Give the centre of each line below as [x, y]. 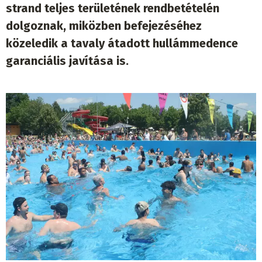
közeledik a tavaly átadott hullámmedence [122, 44]
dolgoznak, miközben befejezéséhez [104, 26]
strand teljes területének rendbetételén [113, 8]
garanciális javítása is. [67, 61]
